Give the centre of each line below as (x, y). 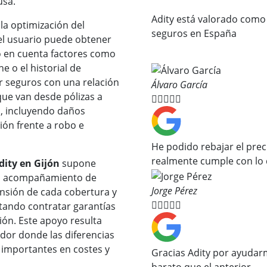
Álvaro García (179, 85)
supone (78, 163)
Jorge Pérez (174, 190)
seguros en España (194, 34)
